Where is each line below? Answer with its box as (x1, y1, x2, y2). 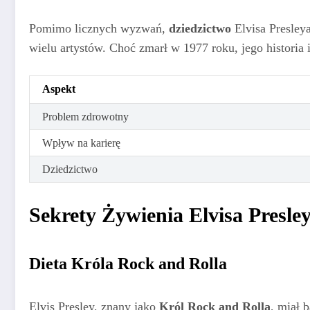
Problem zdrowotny (42, 110, 129, 122)
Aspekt (42, 82, 75, 95)
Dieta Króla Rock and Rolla (29, 254, 227, 273)
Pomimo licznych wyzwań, (29, 21, 169, 35)
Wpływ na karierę (42, 136, 120, 149)
